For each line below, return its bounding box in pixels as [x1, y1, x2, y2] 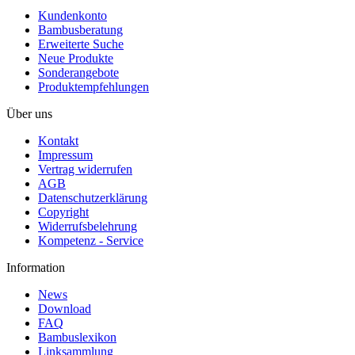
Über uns [6, 107, 52, 121]
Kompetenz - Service [38, 234, 143, 248]
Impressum [38, 148, 93, 162]
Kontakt [38, 134, 78, 148]
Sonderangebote [38, 66, 119, 80]
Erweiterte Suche [38, 37, 124, 52]
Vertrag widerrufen [38, 162, 132, 177]
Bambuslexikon [38, 330, 116, 345]
